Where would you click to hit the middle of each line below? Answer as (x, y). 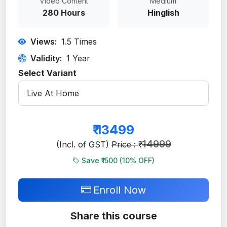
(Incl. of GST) (84, 144)
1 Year (77, 58)
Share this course (113, 216)
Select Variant (47, 73)
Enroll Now (120, 190)
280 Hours (64, 12)
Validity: (46, 58)
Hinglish (163, 12)
